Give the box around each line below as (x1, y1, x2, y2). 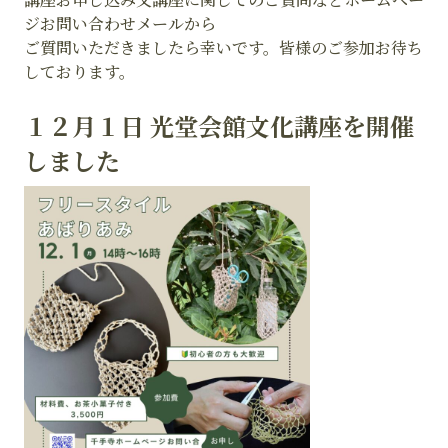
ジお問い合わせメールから (24, 12, 216, 35)
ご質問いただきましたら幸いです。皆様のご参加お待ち (24, 36, 423, 59)
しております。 (24, 60, 135, 83)
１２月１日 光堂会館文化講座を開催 (24, 108, 414, 143)
